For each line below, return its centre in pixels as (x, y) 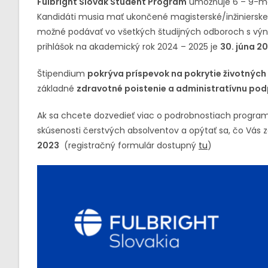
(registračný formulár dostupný (129, 145)
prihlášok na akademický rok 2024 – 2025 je (129, 47)
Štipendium (62, 74)
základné (57, 89)
